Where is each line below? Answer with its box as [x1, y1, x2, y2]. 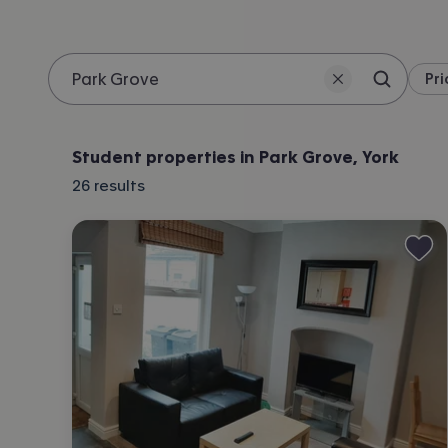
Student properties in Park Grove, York [72, 149, 399, 165]
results [94, 177, 145, 193]
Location [47, 106, 118, 122]
